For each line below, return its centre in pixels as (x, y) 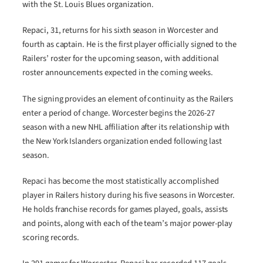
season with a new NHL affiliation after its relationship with (126, 127)
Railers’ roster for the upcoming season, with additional (121, 59)
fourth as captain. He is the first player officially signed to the (130, 45)
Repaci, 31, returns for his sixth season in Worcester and (120, 31)
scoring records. (51, 237)
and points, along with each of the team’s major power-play (127, 223)
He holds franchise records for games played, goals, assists (125, 209)
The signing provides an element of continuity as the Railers (128, 99)
